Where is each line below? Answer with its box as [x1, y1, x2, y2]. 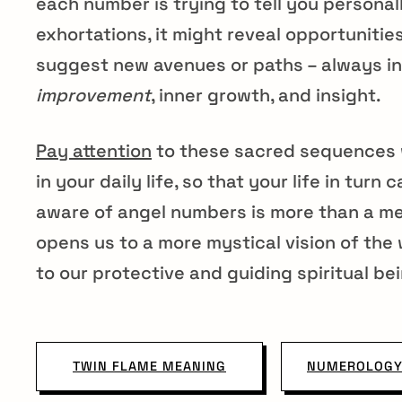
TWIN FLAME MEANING [73, 357, 226, 374]
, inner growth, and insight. [151, 83, 381, 107]
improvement [36, 83, 151, 107]
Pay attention [36, 138, 152, 162]
